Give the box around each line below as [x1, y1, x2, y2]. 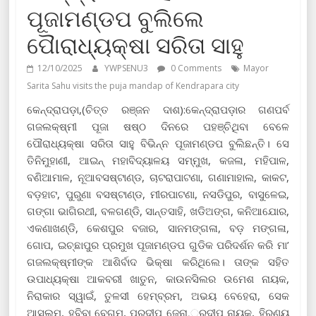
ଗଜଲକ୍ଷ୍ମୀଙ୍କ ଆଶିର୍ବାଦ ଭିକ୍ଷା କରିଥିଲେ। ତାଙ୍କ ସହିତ [27, 254, 289, 269]
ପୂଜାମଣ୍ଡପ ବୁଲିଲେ [27, 2, 205, 33]
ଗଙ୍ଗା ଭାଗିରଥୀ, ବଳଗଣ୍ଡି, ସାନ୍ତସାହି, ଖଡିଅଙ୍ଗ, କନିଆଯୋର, [27, 203, 289, 218]
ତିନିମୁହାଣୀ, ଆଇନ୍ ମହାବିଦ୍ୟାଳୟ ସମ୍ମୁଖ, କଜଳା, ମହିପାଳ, [27, 152, 289, 167]
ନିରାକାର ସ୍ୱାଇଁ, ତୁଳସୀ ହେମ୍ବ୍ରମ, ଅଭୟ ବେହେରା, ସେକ [27, 288, 289, 303]
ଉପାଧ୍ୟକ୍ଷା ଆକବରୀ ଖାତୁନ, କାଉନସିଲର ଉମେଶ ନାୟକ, [27, 271, 289, 286]
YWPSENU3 [104, 61, 151, 74]
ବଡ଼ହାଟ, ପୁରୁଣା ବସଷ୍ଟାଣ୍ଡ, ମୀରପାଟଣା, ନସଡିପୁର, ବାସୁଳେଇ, [27, 186, 289, 201]
